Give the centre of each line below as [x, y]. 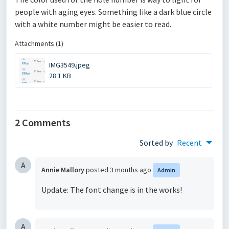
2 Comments [43, 122]
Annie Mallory [63, 170]
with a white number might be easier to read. [94, 24]
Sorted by [156, 143]
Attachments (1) [39, 43]
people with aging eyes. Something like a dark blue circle [113, 12]
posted [98, 170]
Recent [189, 143]
